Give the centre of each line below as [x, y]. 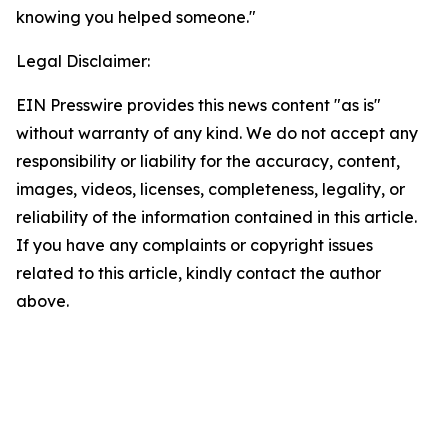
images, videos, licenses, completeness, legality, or [210, 189]
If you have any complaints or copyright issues [194, 245]
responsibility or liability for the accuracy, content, [208, 161]
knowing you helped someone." [136, 17]
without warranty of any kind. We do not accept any [217, 133]
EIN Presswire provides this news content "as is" [198, 105]
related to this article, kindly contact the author [198, 273]
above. [42, 301]
